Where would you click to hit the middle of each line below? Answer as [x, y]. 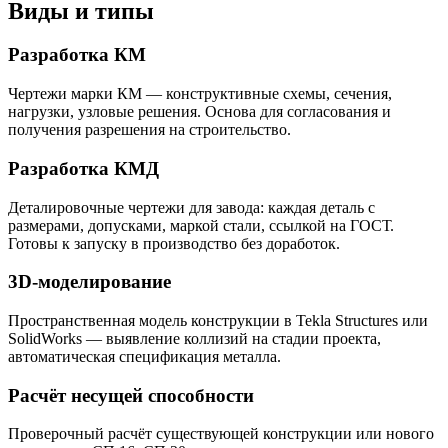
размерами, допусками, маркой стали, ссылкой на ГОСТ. [201, 225]
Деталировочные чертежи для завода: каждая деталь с [191, 207]
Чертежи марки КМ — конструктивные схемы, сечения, [200, 94]
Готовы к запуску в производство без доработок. [174, 243]
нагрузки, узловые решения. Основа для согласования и [199, 112]
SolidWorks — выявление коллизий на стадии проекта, [194, 339]
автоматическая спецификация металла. [144, 357]
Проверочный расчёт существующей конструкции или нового [221, 434]
